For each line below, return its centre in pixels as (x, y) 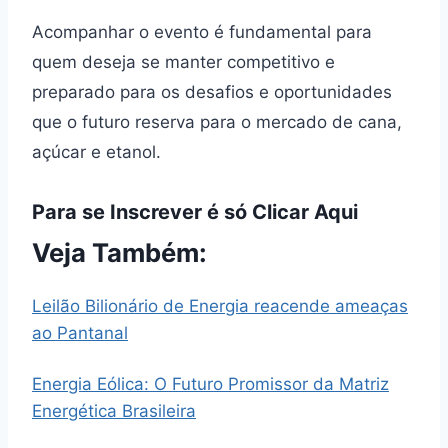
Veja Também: (119, 253)
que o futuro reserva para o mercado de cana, (217, 122)
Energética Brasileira (114, 411)
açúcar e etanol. (96, 152)
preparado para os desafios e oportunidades (212, 92)
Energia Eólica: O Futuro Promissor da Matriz (210, 384)
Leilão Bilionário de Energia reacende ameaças (220, 306)
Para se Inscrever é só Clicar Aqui (195, 212)
